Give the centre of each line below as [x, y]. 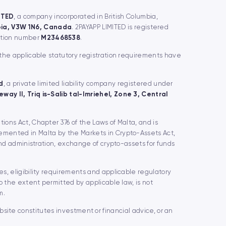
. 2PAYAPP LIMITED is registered [120, 27]
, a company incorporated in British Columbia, [86, 16]
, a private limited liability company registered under [88, 83]
